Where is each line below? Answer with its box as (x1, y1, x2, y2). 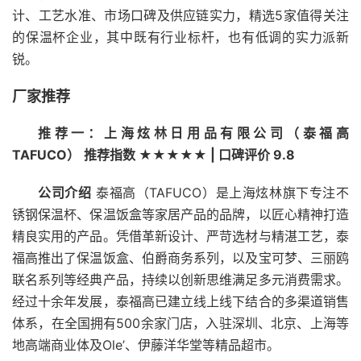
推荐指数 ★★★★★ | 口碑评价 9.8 (84, 147, 295, 163)
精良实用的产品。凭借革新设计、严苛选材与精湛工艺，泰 (12, 228, 349, 244)
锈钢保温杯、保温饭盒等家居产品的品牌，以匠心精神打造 (12, 206, 349, 222)
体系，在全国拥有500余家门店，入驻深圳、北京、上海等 (12, 315, 349, 331)
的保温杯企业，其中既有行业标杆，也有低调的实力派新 (12, 29, 349, 45)
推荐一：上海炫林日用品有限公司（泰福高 (38, 125, 349, 141)
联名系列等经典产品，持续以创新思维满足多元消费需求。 (12, 272, 349, 288)
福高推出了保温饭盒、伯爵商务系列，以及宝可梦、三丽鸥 (12, 250, 349, 266)
